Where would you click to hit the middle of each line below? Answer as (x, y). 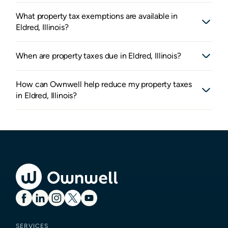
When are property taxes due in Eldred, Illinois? (98, 56)
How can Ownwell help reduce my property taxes (104, 84)
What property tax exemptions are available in (97, 16)
